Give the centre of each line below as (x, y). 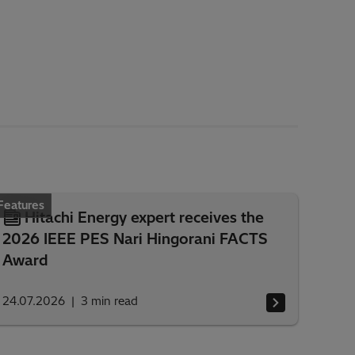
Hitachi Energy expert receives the (144, 218)
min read (114, 302)
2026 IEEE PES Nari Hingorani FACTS (135, 239)
